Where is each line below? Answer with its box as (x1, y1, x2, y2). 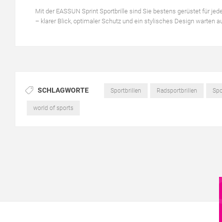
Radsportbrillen (156, 87, 197, 94)
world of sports (33, 104, 73, 111)
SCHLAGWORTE (38, 86, 89, 94)
